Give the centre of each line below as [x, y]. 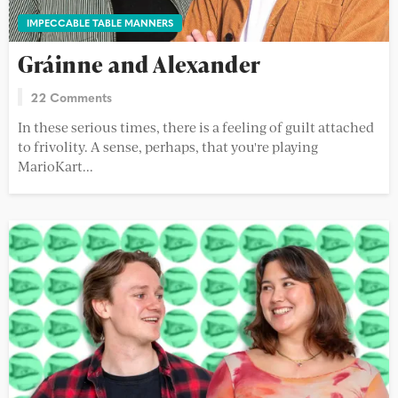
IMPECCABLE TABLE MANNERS [100, 23]
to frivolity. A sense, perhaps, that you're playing [168, 147]
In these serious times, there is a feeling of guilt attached [196, 127]
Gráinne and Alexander [139, 65]
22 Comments [72, 97]
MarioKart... [56, 166]
